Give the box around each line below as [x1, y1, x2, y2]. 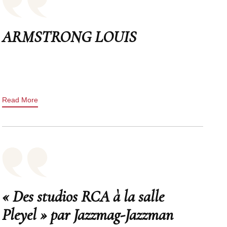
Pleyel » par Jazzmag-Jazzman [2, 204, 174, 224]
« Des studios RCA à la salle [2, 186, 165, 206]
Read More [2, 95, 39, 104]
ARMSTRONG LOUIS [2, 26, 137, 47]
